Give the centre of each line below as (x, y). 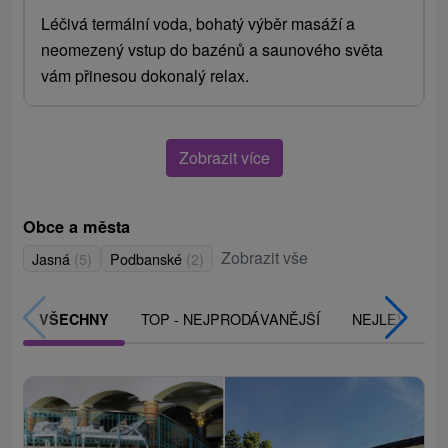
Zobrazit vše (265, 257)
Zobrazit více (224, 157)
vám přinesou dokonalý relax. (145, 75)
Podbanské (148, 258)
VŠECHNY (74, 319)
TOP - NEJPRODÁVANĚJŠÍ (231, 319)
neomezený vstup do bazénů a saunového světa (212, 49)
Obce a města (77, 226)
